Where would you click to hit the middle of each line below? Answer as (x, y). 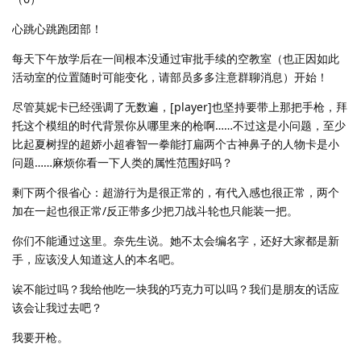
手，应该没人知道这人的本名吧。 (97, 259)
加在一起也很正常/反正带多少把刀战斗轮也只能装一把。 (155, 211)
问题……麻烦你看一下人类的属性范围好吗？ (122, 163)
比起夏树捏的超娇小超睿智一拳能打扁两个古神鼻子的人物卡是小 (176, 144)
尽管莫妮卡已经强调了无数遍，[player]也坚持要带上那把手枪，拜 (180, 107)
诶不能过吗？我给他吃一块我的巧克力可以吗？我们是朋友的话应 (176, 289)
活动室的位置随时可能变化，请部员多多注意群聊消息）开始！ (170, 77)
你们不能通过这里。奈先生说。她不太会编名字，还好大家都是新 (176, 241)
